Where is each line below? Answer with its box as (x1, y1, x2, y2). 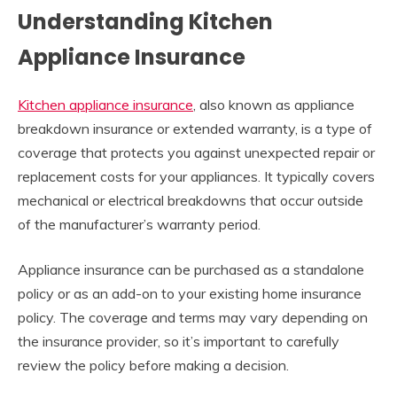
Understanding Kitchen (18, 7, 273, 37)
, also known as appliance (193, 96, 354, 114)
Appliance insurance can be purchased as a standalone (18, 261, 364, 279)
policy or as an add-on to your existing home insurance (18, 284, 362, 303)
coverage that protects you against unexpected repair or (18, 144, 375, 162)
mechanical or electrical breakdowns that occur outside (18, 191, 363, 210)
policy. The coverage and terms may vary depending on (18, 308, 368, 327)
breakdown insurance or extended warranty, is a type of (18, 120, 372, 138)
